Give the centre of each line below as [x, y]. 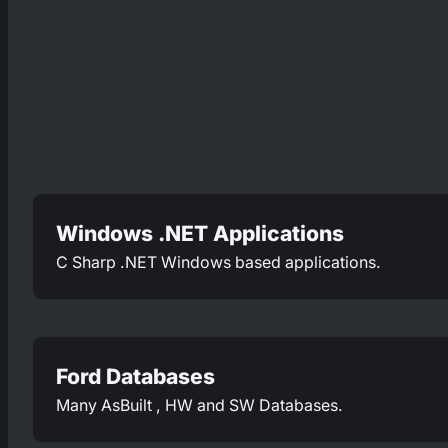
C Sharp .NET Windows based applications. [219, 263]
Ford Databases [136, 377]
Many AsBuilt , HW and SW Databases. [200, 406]
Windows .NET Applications [200, 234]
